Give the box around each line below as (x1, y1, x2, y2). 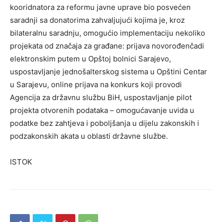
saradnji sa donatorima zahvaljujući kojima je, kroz (10, 15, 185, 25)
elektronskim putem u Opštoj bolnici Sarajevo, (10, 54, 171, 64)
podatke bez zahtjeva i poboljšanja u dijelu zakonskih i (10, 118, 199, 128)
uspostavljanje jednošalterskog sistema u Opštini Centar (10, 67, 207, 77)
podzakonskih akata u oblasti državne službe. (10, 131, 168, 141)
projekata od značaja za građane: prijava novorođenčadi (10, 41, 204, 51)
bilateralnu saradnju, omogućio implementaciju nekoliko (10, 28, 205, 38)
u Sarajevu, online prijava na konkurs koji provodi (10, 80, 182, 90)
